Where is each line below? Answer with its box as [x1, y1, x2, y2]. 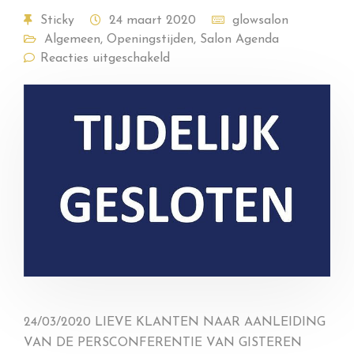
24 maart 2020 [109, 14, 196, 27]
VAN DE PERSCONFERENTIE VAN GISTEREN [24, 336, 302, 349]
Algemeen [44, 33, 100, 46]
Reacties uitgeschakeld [40, 52, 170, 65]
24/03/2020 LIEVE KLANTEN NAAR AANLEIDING [24, 315, 326, 329]
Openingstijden [107, 33, 194, 46]
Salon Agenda [200, 33, 279, 46]
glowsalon [232, 14, 288, 27]
